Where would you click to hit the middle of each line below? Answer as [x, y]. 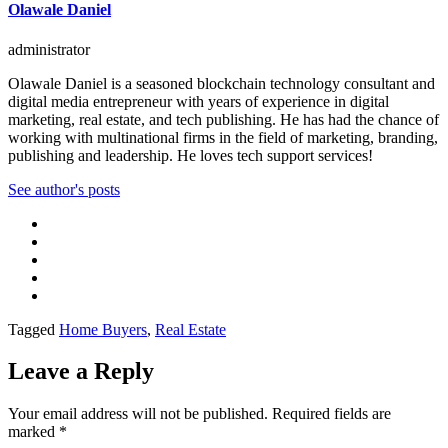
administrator [49, 49]
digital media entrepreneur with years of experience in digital [198, 101]
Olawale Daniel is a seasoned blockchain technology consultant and [221, 83]
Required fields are [331, 414]
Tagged [33, 329]
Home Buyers [103, 329]
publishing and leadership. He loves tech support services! [190, 155]
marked [33, 432]
